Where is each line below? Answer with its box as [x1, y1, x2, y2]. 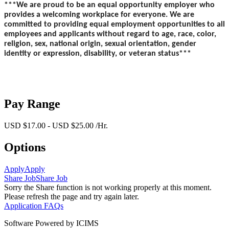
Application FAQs [4, 201, 63, 210]
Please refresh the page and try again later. [4, 192, 139, 201]
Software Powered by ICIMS [4, 218, 99, 227]
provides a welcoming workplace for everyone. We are [4, 11, 194, 19]
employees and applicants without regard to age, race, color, [4, 30, 216, 39]
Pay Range [4, 97, 60, 111]
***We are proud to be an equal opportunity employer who [4, 1, 215, 10]
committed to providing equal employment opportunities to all [4, 20, 225, 29]
